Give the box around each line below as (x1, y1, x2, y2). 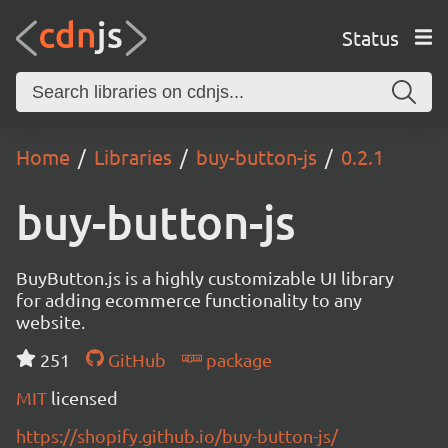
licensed (51, 387, 118, 408)
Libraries (94, 144, 172, 169)
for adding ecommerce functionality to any (16, 289, 362, 310)
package (201, 349, 272, 370)
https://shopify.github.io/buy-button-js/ (16, 425, 338, 446)
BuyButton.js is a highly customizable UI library (16, 267, 394, 288)
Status (341, 24, 399, 50)
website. (16, 311, 85, 332)
